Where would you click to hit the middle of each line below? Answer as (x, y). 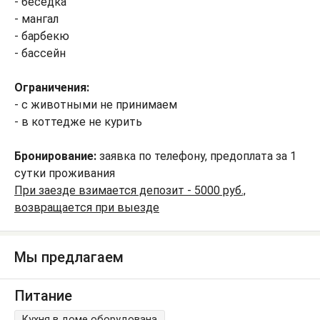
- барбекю (42, 36)
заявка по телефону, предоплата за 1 (196, 156)
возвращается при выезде (87, 207)
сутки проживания (65, 173)
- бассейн (40, 53)
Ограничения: (52, 87)
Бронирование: (55, 156)
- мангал (36, 19)
